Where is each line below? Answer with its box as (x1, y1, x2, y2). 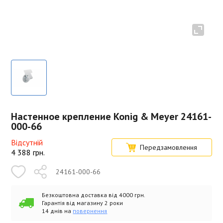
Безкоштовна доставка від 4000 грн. (42, 191, 146, 199)
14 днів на (42, 207, 73, 215)
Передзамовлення (140, 143, 198, 152)
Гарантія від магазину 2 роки (42, 199, 123, 207)
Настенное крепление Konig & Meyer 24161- (11, 110, 212, 123)
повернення (73, 207, 108, 215)
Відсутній (11, 137, 43, 147)
